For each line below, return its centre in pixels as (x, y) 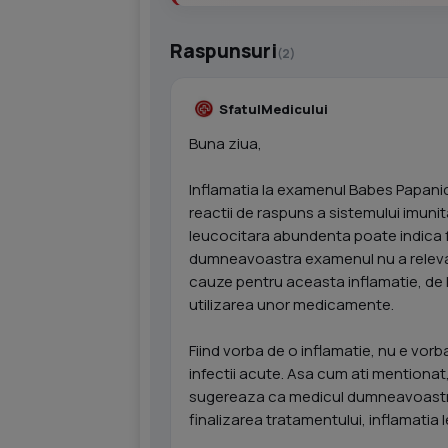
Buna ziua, (225, 143)
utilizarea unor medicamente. (291, 304)
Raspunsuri (223, 51)
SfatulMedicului (273, 108)
